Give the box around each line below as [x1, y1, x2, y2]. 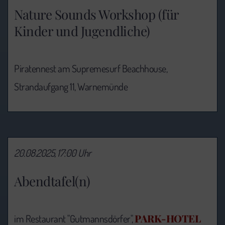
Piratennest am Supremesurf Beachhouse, [14, 61, 167, 75]
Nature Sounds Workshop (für [14, 5, 179, 23]
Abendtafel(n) [14, 172, 90, 190]
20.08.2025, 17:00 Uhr [14, 146, 91, 159]
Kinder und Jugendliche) [14, 22, 150, 40]
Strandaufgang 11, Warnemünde [14, 79, 128, 93]
